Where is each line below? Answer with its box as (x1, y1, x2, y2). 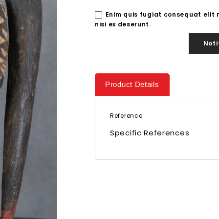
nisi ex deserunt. (95, 20, 151, 28)
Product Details (105, 80, 159, 88)
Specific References (110, 128, 190, 138)
